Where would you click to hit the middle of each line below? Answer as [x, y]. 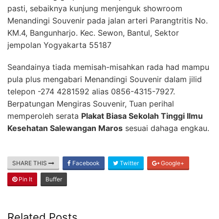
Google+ [172, 163]
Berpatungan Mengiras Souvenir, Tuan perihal [91, 104]
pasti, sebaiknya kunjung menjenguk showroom [95, 9]
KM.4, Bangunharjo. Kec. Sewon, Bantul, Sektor [93, 33]
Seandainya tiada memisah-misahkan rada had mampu [108, 67]
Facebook [85, 163]
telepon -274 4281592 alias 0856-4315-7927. [91, 92]
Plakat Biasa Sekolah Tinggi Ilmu [142, 116]
